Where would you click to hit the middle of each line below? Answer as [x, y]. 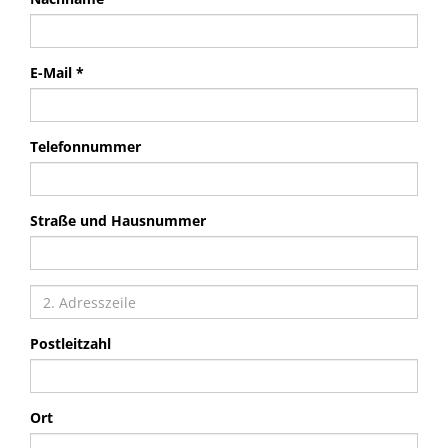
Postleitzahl [70, 343]
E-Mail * [57, 72]
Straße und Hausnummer [118, 220]
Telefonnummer [85, 146]
